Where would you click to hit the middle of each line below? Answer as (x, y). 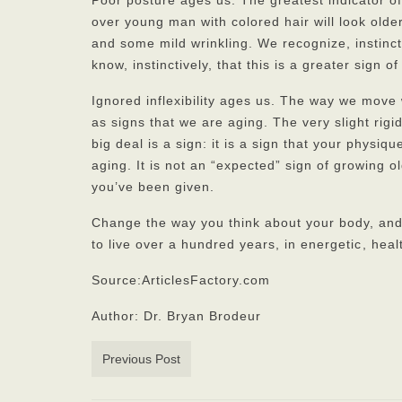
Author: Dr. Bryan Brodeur (176, 316)
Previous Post (141, 359)
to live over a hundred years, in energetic (227, 244)
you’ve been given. (153, 187)
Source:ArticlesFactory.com (181, 280)
